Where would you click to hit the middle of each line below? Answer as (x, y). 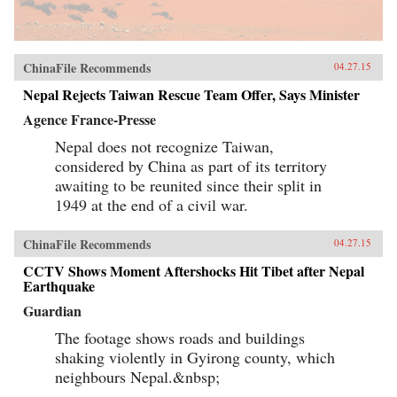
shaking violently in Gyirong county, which (195, 357)
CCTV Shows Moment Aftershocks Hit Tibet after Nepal (194, 270)
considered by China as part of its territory (191, 165)
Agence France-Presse (90, 119)
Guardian (52, 310)
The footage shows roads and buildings (180, 337)
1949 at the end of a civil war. (152, 204)
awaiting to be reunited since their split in (188, 185)
